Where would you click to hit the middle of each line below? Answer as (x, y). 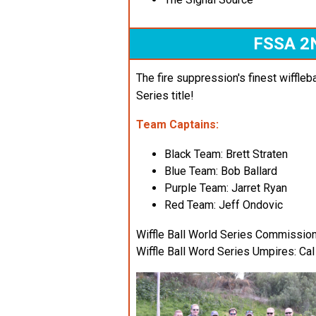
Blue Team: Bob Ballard (221, 171)
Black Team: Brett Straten (226, 154)
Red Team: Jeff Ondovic (224, 205)
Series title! (165, 95)
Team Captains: (177, 124)
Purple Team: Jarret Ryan (226, 188)
